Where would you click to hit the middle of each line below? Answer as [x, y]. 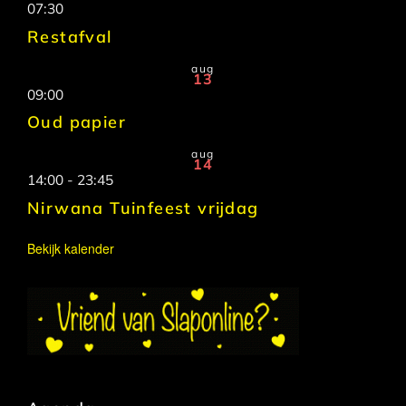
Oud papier [77, 122]
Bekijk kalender [71, 248]
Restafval [70, 36]
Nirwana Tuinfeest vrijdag [143, 208]
